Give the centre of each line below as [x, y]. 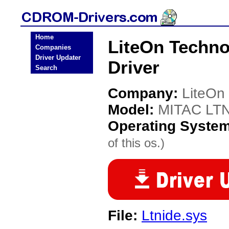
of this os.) [136, 143]
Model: [133, 110]
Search [46, 68]
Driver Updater [58, 58]
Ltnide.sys [174, 215]
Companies [53, 47]
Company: [145, 93]
